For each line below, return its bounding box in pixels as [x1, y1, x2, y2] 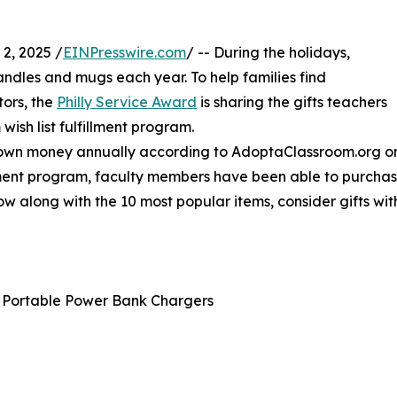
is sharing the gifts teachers [197, 93, 387, 112]
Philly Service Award [57, 93, 197, 112]
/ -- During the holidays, [186, 43, 350, 62]
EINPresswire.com [63, 43, 186, 62]
